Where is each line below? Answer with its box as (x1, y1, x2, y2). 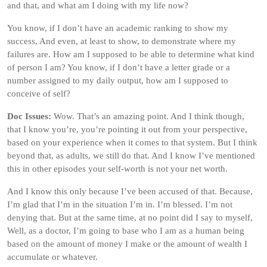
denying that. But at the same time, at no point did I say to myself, (7, 213, 253, 222)
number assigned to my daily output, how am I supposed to (7, 76, 228, 85)
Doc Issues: (7, 111, 51, 121)
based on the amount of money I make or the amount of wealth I (7, 239, 247, 249)
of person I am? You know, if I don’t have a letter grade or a (7, 63, 230, 72)
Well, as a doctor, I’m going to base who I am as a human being (7, 226, 244, 235)
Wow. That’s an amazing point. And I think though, (51, 111, 244, 121)
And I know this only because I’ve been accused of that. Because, (7, 187, 253, 196)
